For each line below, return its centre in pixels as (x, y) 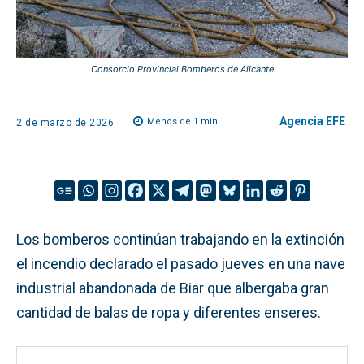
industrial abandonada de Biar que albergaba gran (173, 288)
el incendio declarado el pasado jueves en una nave (181, 263)
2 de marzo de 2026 (65, 122)
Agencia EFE (312, 121)
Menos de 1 (173, 122)
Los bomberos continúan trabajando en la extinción (180, 239)
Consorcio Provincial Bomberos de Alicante (182, 69)
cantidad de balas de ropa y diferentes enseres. (169, 312)
